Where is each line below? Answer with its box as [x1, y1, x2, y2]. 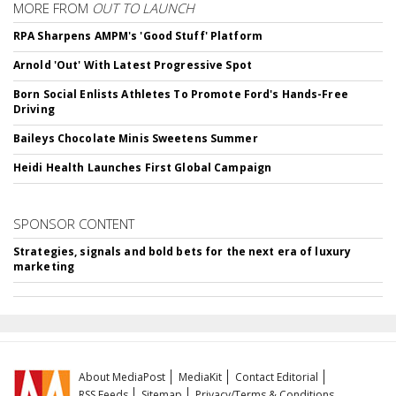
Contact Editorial [235, 369, 319, 385]
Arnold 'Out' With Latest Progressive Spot [13, 57, 252, 72]
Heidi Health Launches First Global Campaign [13, 160, 272, 175]
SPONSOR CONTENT [13, 215, 134, 232]
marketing [13, 259, 75, 274]
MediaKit [179, 369, 223, 385]
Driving [13, 102, 55, 117]
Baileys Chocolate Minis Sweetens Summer [13, 131, 258, 146]
